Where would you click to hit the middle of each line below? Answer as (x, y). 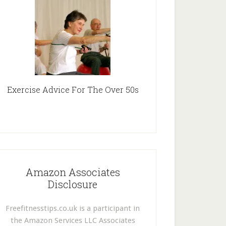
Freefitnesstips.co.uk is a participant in (73, 208)
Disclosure (73, 184)
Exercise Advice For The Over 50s (73, 90)
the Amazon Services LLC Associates (73, 220)
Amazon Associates (73, 172)
